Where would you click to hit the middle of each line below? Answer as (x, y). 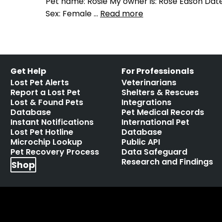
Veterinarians (149, 83)
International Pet (156, 122)
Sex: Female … (73, 14)
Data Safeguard (155, 152)
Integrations (147, 102)
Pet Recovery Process (55, 152)
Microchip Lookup (47, 142)
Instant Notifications (52, 122)
